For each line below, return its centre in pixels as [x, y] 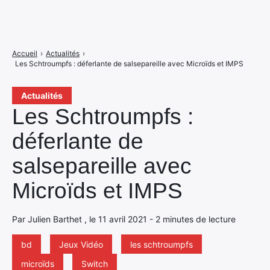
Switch [95, 264]
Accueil [25, 53]
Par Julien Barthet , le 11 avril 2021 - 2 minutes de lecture [124, 219]
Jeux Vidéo [81, 244]
